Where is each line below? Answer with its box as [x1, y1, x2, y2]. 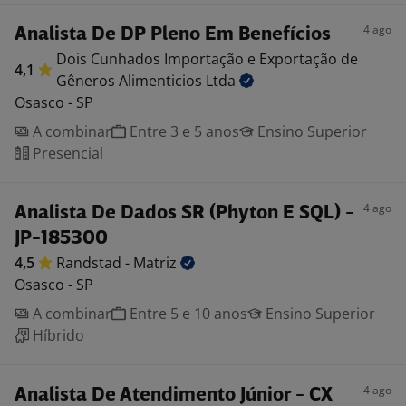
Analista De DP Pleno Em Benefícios [14, 25, 331, 44]
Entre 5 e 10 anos [126, 304, 247, 324]
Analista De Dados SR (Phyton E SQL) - [14, 204, 354, 223]
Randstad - [56, 253, 133, 273]
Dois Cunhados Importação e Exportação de [56, 49, 358, 69]
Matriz [133, 253, 180, 273]
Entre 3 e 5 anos [126, 121, 239, 141]
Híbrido [29, 325, 84, 345]
